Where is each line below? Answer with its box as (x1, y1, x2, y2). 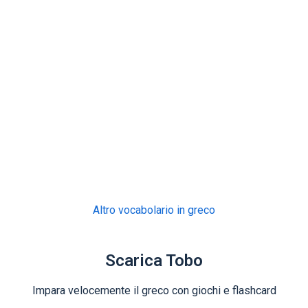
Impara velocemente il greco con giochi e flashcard (32, 284, 276, 298)
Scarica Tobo (105, 251, 203, 271)
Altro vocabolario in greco (93, 203, 215, 217)
